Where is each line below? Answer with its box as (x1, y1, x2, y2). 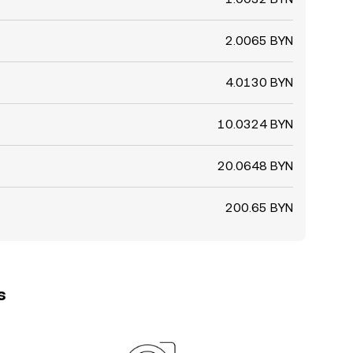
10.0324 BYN (217, 117, 293, 132)
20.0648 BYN (217, 158, 293, 173)
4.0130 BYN (225, 75, 293, 90)
